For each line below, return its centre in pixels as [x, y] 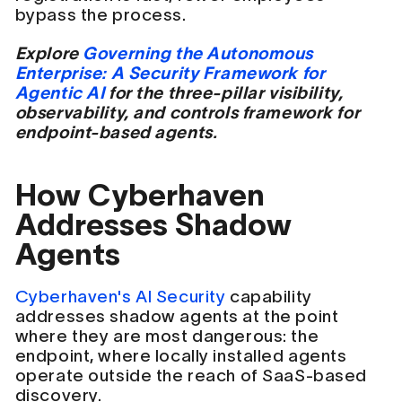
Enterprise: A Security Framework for [170, 73]
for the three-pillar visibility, [224, 92]
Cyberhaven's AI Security [120, 297]
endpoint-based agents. [116, 132]
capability [269, 297]
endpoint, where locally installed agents [181, 356]
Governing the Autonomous [198, 53]
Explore [49, 53]
